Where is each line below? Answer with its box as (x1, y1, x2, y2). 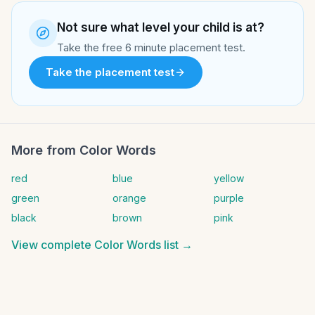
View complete (11, 238, 94, 252)
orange (112, 192, 146, 204)
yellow (214, 172, 244, 184)
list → (161, 238, 193, 252)
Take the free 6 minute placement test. (57, 41, 245, 54)
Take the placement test (46, 65, 174, 79)
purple (214, 192, 244, 204)
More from (11, 143, 79, 157)
